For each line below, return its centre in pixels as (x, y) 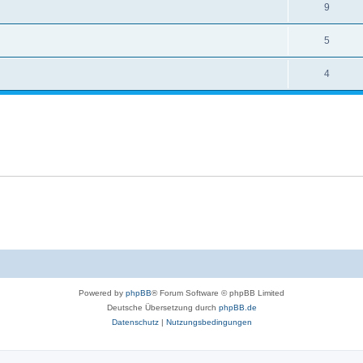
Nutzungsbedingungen (209, 322)
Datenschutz (135, 322)
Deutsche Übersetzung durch (162, 307)
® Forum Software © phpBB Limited (218, 293)
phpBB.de (237, 307)
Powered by (102, 293)
